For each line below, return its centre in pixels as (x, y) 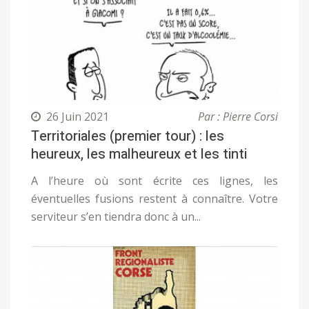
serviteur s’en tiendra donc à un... (116, 217)
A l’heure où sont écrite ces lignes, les (154, 181)
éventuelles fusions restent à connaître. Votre (154, 199)
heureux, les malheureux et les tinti (139, 154)
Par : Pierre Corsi (238, 117)
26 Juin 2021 (78, 117)
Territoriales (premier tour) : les (128, 137)
